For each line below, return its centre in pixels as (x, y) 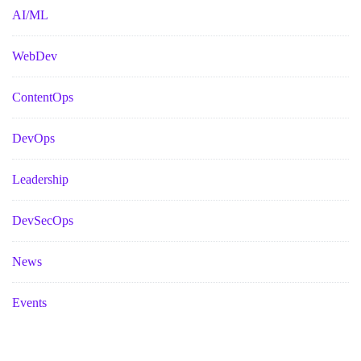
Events (29, 302)
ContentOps (43, 97)
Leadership (40, 179)
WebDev (35, 56)
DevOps (33, 138)
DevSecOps (43, 220)
